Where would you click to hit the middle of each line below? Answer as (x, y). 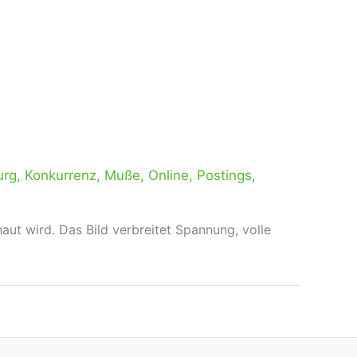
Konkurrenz (61, 175)
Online (169, 175)
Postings (224, 175)
